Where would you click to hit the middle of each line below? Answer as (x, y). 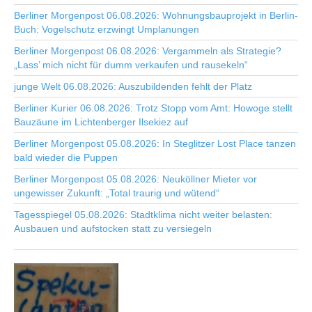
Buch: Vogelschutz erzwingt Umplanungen (107, 29)
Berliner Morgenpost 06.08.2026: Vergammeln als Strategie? (148, 51)
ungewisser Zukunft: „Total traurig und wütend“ (117, 193)
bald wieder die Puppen (66, 157)
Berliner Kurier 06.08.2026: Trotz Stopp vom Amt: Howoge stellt (153, 108)
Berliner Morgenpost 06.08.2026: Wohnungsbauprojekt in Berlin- (156, 15)
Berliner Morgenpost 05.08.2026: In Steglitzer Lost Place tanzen (155, 143)
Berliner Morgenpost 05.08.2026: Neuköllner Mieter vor (135, 179)
